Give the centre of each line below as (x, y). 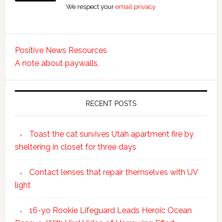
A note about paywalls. (57, 63)
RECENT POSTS (111, 104)
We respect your (91, 7)
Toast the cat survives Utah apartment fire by (111, 134)
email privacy (136, 7)
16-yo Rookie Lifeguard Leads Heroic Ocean (110, 211)
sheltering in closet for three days (75, 147)
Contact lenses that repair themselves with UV (113, 172)
